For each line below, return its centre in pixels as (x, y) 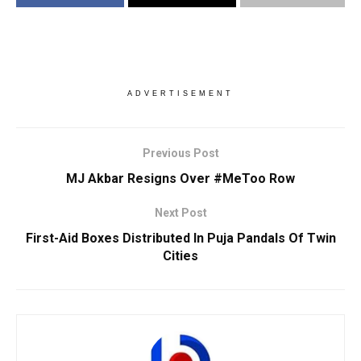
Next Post (180, 213)
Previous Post (180, 154)
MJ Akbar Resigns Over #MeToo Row (180, 179)
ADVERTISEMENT (180, 94)
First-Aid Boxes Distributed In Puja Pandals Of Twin (180, 239)
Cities (180, 256)
